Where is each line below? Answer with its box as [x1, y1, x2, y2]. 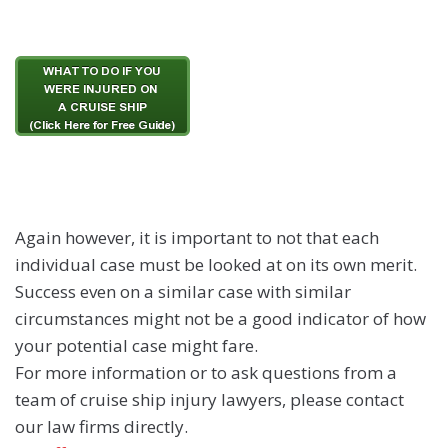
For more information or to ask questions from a [15, 361, 397, 385]
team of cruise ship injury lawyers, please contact [15, 388, 404, 412]
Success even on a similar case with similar [15, 280, 351, 304]
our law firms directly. [15, 415, 188, 439]
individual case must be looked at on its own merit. [15, 253, 417, 277]
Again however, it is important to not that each [15, 226, 379, 250]
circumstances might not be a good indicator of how [15, 307, 426, 331]
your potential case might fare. [15, 334, 258, 358]
